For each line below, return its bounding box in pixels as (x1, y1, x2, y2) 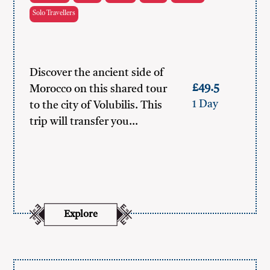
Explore (64, 209, 98, 219)
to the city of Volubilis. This (30, 100, 163, 111)
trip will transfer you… (30, 116, 139, 127)
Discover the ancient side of (30, 67, 165, 78)
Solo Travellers (33, 10, 76, 17)
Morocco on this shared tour (30, 84, 168, 95)
